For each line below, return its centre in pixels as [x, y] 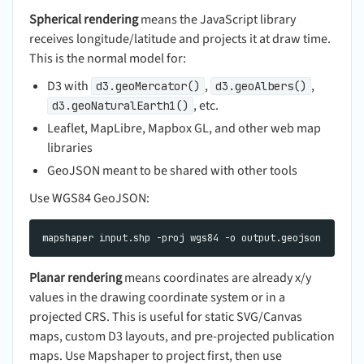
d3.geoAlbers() [261, 87]
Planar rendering [76, 278]
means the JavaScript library [217, 20]
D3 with [69, 87]
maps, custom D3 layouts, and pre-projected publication [182, 337]
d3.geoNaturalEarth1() [120, 106]
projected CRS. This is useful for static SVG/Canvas [166, 317]
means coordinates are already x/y [217, 278]
